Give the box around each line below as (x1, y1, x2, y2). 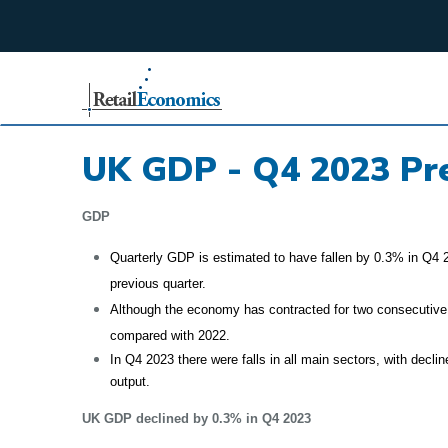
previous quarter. (110, 276, 207, 291)
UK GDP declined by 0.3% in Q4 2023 (82, 411, 312, 426)
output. (110, 374, 151, 389)
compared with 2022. (110, 328, 235, 343)
